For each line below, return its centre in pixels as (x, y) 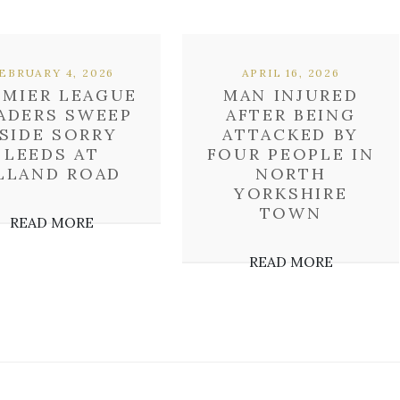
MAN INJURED (291, 95)
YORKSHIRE (291, 193)
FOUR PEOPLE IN (291, 154)
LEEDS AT (52, 154)
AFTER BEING (291, 115)
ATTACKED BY (291, 134)
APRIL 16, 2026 (291, 73)
